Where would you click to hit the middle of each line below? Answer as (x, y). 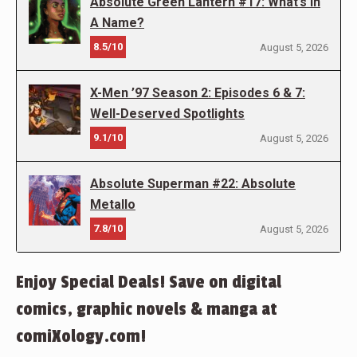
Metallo (113, 205)
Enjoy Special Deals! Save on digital (149, 282)
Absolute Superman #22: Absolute (193, 184)
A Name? (117, 23)
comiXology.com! (81, 337)
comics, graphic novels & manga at (147, 310)
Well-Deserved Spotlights (167, 114)
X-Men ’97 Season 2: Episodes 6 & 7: (198, 93)
